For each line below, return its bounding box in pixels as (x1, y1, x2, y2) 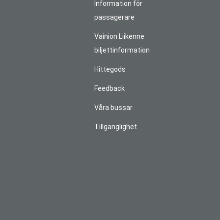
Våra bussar (94, 104, 133, 112)
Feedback (94, 84, 125, 93)
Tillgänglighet (94, 123, 137, 131)
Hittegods (94, 65, 126, 74)
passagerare (94, 13, 135, 22)
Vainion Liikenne (94, 32, 145, 41)
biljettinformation (94, 46, 150, 55)
